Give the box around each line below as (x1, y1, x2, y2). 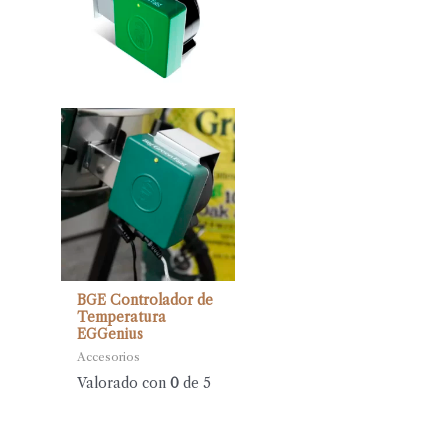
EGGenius (77, 325, 144, 343)
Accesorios (77, 349, 141, 364)
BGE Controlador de (77, 291, 214, 309)
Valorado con (77, 374, 171, 392)
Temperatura (77, 308, 167, 326)
